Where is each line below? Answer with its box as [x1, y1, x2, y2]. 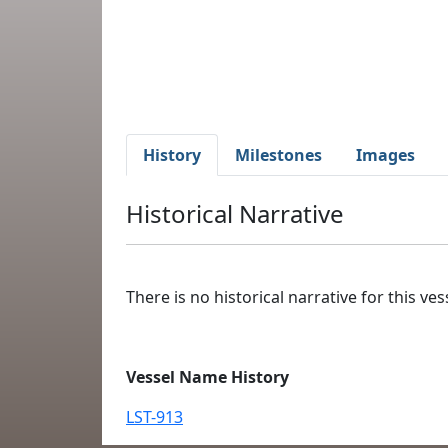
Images [356, 144, 415, 166]
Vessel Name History [126, 366, 289, 388]
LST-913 [126, 406, 183, 428]
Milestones [235, 144, 322, 166]
